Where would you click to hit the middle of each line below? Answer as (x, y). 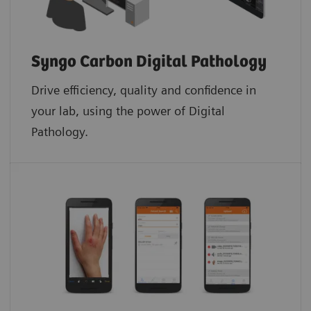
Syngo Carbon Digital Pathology (149, 62)
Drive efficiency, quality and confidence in (144, 90)
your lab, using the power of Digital (128, 110)
